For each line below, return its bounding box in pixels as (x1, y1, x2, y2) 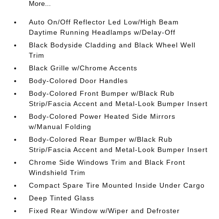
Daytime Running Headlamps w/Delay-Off (29, 28, 176, 36)
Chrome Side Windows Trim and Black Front (29, 158, 186, 166)
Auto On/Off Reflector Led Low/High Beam (29, 18, 179, 26)
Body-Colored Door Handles (29, 76, 129, 85)
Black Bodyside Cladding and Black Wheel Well (29, 41, 196, 49)
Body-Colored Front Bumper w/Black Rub (29, 89, 175, 97)
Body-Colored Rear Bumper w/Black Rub (29, 135, 173, 143)
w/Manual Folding (29, 122, 92, 131)
